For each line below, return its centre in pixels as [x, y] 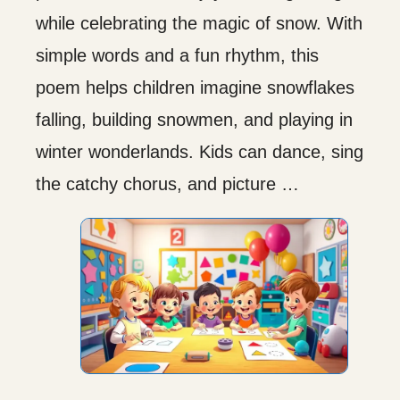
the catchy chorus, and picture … [167, 183]
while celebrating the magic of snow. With [199, 23]
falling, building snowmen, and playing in [194, 119]
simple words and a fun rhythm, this [177, 55]
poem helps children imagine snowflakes [195, 87]
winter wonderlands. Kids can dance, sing [200, 151]
